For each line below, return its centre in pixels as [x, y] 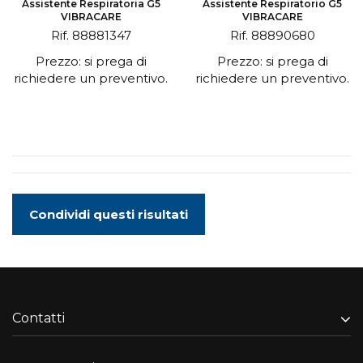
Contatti [38, 318]
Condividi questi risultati [109, 214]
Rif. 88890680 [272, 35]
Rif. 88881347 [91, 35]
